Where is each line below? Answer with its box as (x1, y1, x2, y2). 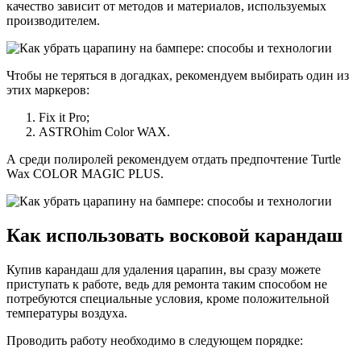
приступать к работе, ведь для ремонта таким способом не (6, 277, 327, 292)
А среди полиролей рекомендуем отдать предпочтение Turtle (6, 152, 341, 167)
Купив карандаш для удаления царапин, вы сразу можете (6, 263, 321, 277)
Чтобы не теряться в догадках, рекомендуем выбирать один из (6, 68, 349, 83)
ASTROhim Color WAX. (39, 125, 170, 139)
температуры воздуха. (6, 306, 127, 321)
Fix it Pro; (39, 110, 89, 125)
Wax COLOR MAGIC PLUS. (6, 167, 164, 181)
